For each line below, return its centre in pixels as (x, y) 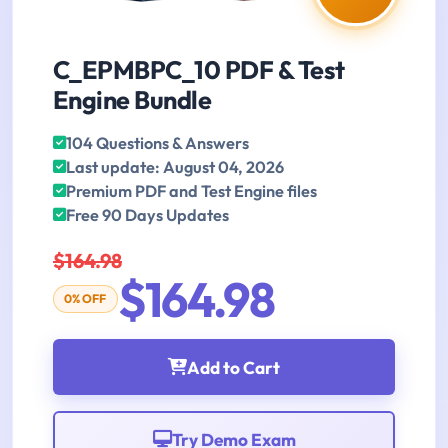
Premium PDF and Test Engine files (191, 191)
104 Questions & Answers (157, 143)
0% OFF (85, 299)
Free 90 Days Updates (147, 215)
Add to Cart (233, 367)
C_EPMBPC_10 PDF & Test (199, 70)
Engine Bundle (132, 100)
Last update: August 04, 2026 (175, 167)
